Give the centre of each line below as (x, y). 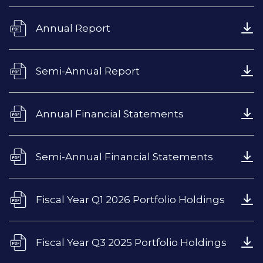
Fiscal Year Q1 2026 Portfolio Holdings (130, 199)
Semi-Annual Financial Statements (124, 156)
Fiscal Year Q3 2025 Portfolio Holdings (131, 242)
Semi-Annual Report (88, 71)
